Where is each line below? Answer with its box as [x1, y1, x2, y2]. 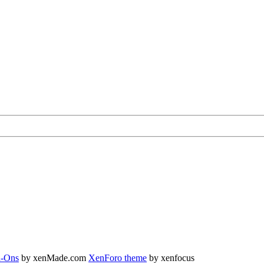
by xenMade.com [19, 252, 88, 263]
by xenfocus [147, 252, 194, 263]
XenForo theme [88, 252, 147, 263]
